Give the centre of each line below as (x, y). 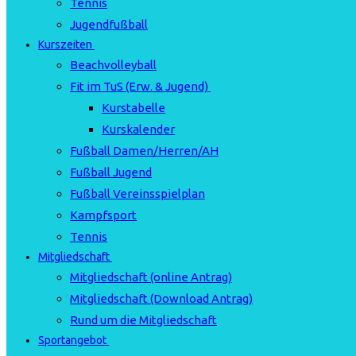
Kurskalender (138, 129)
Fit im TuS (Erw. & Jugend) (139, 86)
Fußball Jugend (111, 172)
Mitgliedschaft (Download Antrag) (161, 298)
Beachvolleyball (113, 65)
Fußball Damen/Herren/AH (144, 151)
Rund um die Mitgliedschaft (143, 320)
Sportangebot (72, 340)
